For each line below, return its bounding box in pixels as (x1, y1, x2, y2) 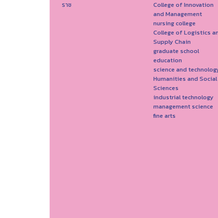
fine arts (153, 110, 176, 120)
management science (153, 101, 213, 111)
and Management (153, 9, 202, 18)
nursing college (153, 18, 196, 28)
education (153, 55, 182, 65)
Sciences (153, 83, 179, 92)
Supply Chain (153, 36, 191, 46)
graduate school (153, 46, 199, 55)
